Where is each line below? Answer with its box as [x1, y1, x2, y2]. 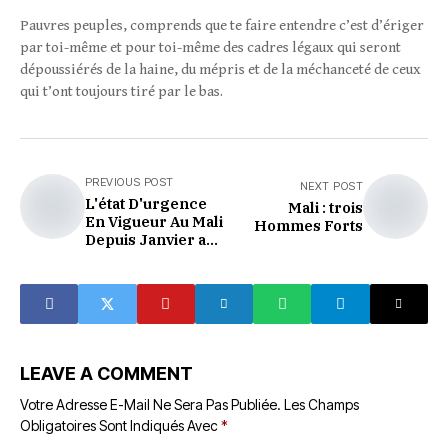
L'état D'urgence [85, 194, 207, 213]
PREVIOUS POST [85, 175, 174, 189]
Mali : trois [288, 198, 363, 217]
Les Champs [284, 396, 359, 413]
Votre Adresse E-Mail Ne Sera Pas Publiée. [20, 396, 281, 413]
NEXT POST [300, 179, 363, 193]
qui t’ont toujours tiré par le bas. [20, 83, 223, 100]
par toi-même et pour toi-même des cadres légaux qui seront [20, 39, 401, 56]
